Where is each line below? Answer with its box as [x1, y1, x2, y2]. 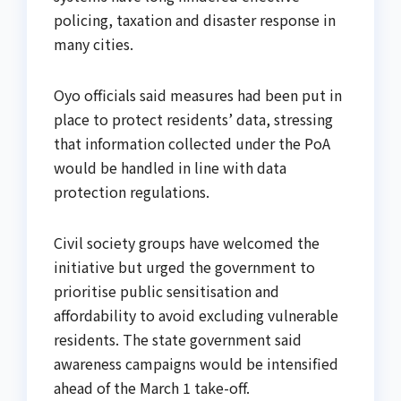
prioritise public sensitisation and [54, 280, 279, 303]
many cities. [54, 33, 133, 55]
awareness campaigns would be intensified [54, 353, 338, 375]
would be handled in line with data [54, 157, 286, 179]
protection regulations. [54, 181, 209, 203]
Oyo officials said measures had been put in [54, 84, 342, 107]
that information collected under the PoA [54, 132, 330, 155]
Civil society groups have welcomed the [54, 232, 320, 254]
